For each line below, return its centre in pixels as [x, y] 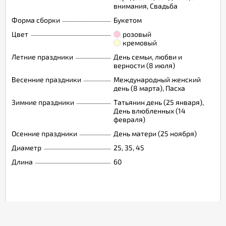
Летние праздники [42, 56]
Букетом [128, 20]
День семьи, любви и [148, 56]
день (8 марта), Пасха [149, 88]
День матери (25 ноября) [155, 133]
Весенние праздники [46, 79]
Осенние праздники [44, 133]
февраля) [129, 119]
